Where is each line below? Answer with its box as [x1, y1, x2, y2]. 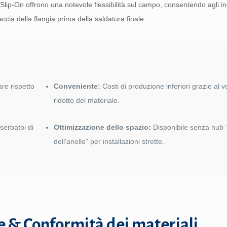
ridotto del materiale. [54, 96, 120, 104]
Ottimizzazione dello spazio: [54, 123, 152, 131]
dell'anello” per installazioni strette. [54, 137, 165, 145]
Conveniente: [54, 82, 101, 90]
